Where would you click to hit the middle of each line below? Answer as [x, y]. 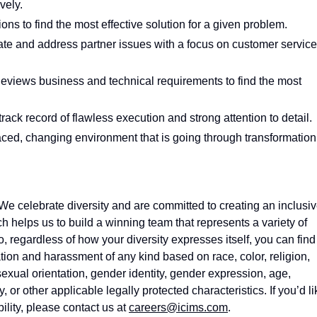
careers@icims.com [178, 307]
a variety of [278, 223]
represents [223, 223]
